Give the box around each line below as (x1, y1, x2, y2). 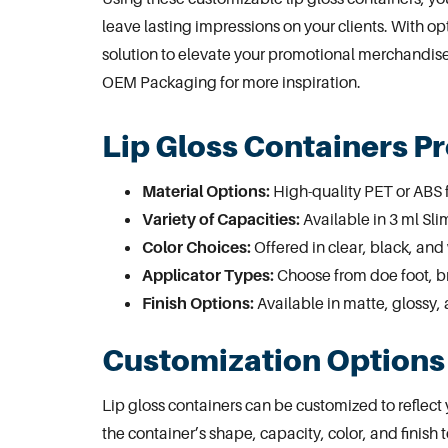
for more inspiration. (217, 72, 361, 93)
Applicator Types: (142, 264, 274, 285)
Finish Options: (142, 292, 254, 313)
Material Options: (142, 180, 270, 201)
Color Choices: (142, 236, 251, 257)
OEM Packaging (102, 72, 217, 93)
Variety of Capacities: (142, 208, 300, 229)
